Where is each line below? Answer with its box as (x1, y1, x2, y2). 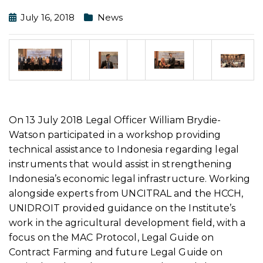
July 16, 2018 (21, 12, 75, 23)
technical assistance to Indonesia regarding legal (9, 143, 239, 155)
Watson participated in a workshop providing (9, 129, 221, 140)
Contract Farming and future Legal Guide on (9, 246, 223, 258)
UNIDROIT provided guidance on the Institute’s (9, 202, 236, 214)
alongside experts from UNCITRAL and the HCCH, (9, 187, 244, 199)
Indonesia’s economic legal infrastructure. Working (9, 173, 251, 184)
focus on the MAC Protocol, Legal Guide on (9, 231, 214, 243)
